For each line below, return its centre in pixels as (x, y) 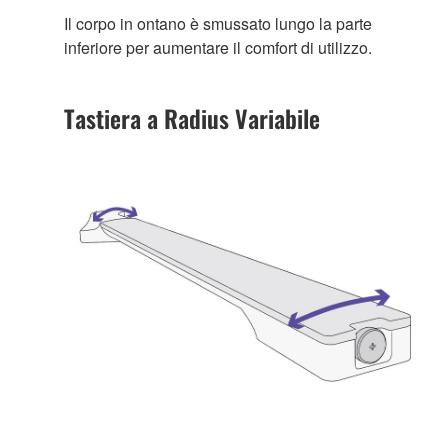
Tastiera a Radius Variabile (192, 117)
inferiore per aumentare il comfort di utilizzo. (218, 47)
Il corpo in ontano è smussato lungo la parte (218, 23)
